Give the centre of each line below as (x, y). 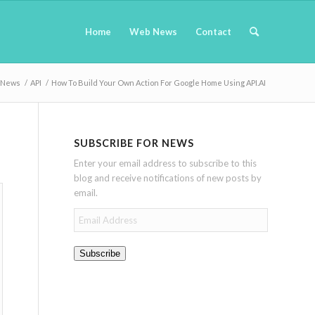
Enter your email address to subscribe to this (166, 163)
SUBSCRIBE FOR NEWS (134, 143)
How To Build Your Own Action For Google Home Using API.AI (159, 83)
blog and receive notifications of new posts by (168, 178)
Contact (213, 32)
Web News (153, 32)
